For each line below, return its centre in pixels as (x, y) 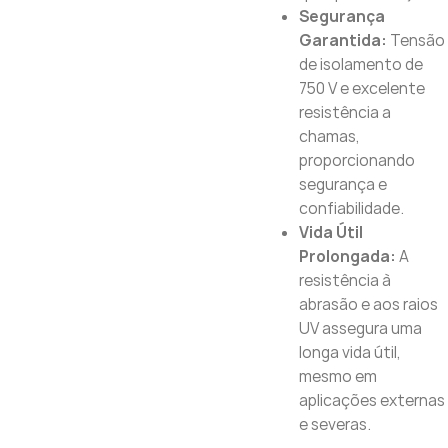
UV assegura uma (360, 328)
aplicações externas (371, 400)
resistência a (344, 112)
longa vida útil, (349, 352)
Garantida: (342, 40)
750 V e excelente (361, 88)
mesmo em (337, 376)
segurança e (342, 184)
